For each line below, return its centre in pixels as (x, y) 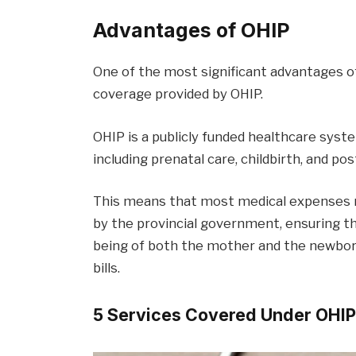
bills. (107, 268)
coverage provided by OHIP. (178, 94)
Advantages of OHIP (192, 31)
